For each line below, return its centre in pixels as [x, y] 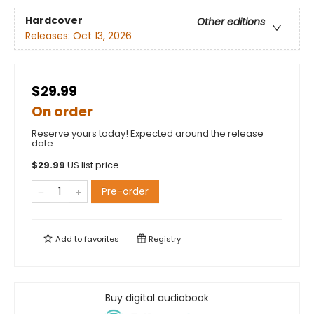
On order [62, 112]
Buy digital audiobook [157, 298]
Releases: [49, 36]
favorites [102, 239]
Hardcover [54, 21]
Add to [69, 239]
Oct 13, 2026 [102, 36]
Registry [164, 239]
